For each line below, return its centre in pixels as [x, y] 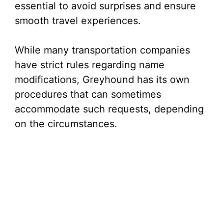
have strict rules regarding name [90, 65]
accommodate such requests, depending [109, 109]
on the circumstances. [66, 124]
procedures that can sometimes [88, 94]
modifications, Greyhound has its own [102, 80]
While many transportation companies [102, 50]
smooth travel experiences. [78, 21]
